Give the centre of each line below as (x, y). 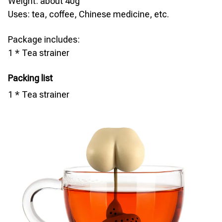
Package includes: (44, 39)
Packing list (30, 78)
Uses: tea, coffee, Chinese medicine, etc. (88, 14)
